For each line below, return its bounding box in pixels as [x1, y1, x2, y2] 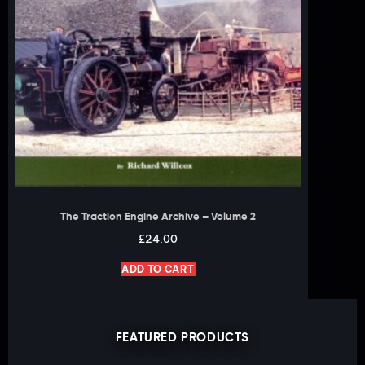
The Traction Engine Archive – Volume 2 [60, 211, 256, 222]
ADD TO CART [121, 262, 195, 275]
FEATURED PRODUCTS [115, 331, 250, 344]
